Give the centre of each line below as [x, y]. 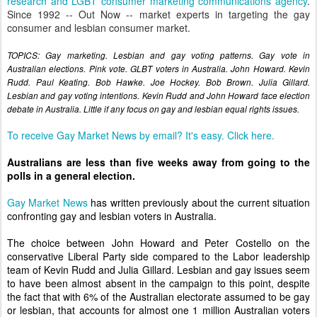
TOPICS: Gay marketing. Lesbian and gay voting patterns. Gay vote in [158, 55]
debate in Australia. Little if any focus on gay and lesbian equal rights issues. [153, 109]
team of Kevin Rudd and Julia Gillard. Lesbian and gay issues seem [158, 270]
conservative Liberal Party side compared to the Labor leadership [158, 256]
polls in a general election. [71, 175]
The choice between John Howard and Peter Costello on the [158, 243]
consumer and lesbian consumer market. [99, 28]
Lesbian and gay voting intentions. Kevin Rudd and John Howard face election [158, 96]
